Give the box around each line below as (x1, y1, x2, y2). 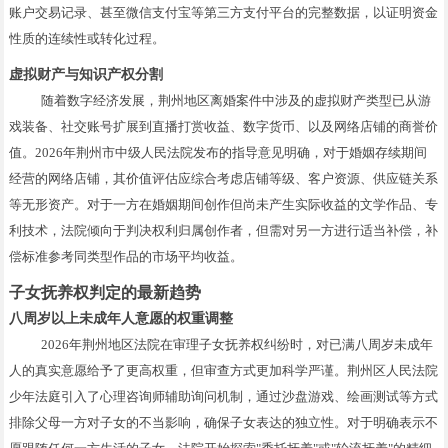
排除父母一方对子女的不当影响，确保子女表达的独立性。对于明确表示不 (9, 414, 439, 430)
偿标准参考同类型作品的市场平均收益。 (9, 248, 244, 264)
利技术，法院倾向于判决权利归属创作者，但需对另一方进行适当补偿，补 (9, 222, 439, 238)
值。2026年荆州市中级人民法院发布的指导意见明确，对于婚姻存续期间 (9, 144, 428, 160)
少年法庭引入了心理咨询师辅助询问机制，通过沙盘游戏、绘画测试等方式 (9, 388, 439, 404)
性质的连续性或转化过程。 (9, 30, 166, 46)
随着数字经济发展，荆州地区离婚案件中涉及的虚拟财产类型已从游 (41, 92, 432, 108)
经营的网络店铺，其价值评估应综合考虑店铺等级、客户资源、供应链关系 (9, 170, 439, 186)
